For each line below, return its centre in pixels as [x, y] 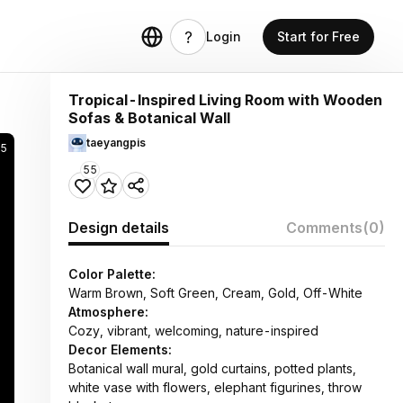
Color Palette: [112, 274]
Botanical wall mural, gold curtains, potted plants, [212, 368]
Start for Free [318, 36]
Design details [119, 228]
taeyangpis [116, 143]
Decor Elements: [120, 349]
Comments [324, 228]
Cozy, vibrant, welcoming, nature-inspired [193, 331]
